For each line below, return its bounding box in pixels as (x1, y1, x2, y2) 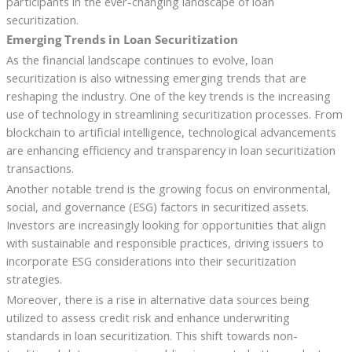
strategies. (5, 271, 62, 288)
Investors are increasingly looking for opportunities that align (5, 217, 326, 233)
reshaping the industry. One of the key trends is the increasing (5, 88, 331, 104)
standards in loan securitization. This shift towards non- (5, 328, 298, 344)
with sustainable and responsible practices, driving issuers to (5, 235, 324, 251)
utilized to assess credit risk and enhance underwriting (5, 310, 290, 326)
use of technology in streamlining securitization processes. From (5, 106, 343, 123)
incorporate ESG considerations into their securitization (5, 253, 296, 269)
